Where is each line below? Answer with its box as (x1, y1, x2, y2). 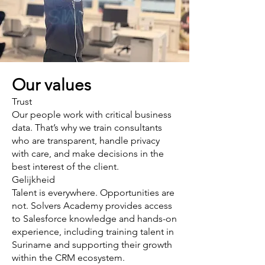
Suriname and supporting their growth (12, 239, 172, 250)
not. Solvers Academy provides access (12, 200, 172, 211)
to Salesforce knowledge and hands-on (12, 213, 177, 224)
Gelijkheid (12, 174, 55, 185)
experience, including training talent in (12, 226, 174, 237)
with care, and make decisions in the (12, 148, 164, 159)
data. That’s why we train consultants (12, 122, 162, 133)
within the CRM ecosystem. (12, 252, 125, 263)
